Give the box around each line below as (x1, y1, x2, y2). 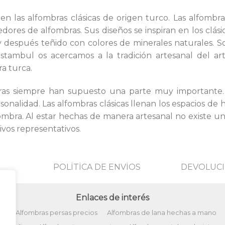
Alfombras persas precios (16, 209, 97, 217)
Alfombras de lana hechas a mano (107, 209, 216, 217)
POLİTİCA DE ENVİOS (53, 162, 141, 172)
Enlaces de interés (76, 193, 149, 203)
